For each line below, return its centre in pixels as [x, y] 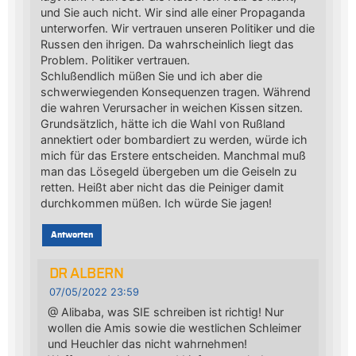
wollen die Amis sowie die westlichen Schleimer [174, 328]
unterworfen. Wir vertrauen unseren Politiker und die [177, 29]
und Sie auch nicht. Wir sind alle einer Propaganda [172, 13]
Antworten [72, 235]
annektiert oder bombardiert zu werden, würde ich [174, 140]
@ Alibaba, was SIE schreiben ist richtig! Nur [165, 312]
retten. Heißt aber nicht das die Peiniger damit [162, 188]
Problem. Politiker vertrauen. [115, 60]
